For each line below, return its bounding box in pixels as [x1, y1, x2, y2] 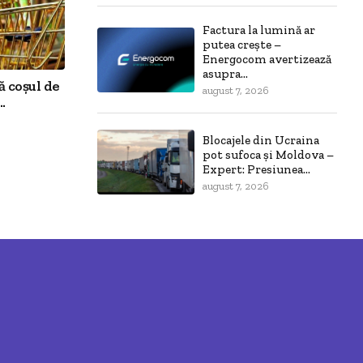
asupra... [203, 66, 248, 82]
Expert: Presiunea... [203, 161, 310, 177]
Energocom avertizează [203, 52, 331, 67]
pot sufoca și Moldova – [203, 147, 334, 162]
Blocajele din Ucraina [203, 132, 319, 147]
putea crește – [203, 37, 281, 53]
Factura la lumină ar [203, 23, 315, 38]
